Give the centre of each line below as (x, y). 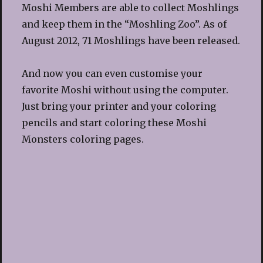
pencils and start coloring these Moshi (114, 122)
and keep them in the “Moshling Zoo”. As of (124, 24)
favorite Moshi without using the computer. (125, 90)
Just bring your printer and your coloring (119, 106)
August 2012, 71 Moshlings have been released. (131, 40)
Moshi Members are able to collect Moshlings (130, 7)
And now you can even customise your (112, 73)
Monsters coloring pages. (82, 139)
